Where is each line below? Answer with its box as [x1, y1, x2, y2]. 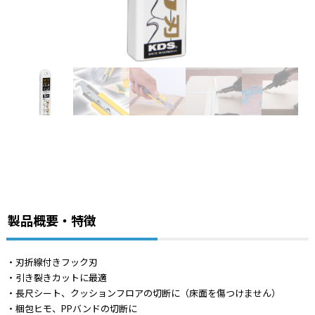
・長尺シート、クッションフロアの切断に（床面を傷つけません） [6, 288, 281, 299]
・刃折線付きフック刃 [6, 257, 98, 268]
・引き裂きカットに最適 [6, 272, 107, 283]
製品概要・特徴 [7, 213, 96, 229]
